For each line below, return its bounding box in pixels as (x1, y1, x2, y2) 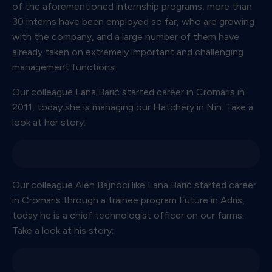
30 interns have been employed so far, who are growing (12, 15, 254, 27)
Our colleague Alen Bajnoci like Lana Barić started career (12, 178, 256, 191)
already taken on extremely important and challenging (12, 46, 243, 58)
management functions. (12, 61, 117, 73)
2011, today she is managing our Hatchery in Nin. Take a (12, 101, 253, 113)
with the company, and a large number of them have (12, 30, 239, 42)
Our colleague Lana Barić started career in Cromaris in (12, 86, 245, 98)
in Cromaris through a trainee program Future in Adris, (12, 194, 245, 206)
